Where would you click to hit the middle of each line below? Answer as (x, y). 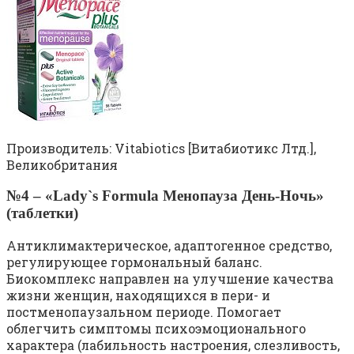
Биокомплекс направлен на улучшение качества (170, 279)
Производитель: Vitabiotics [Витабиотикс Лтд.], (161, 148)
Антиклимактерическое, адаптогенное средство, (169, 246)
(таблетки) (42, 213)
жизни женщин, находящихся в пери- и (138, 296)
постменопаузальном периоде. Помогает (144, 312)
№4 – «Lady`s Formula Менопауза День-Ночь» (165, 196)
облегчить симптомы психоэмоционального (156, 329)
